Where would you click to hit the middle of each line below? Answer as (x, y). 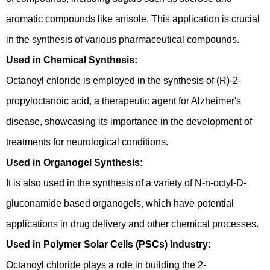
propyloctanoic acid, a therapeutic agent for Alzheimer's (124, 101)
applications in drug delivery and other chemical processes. (132, 224)
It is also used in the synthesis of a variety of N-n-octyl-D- (126, 183)
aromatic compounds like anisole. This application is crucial (133, 19)
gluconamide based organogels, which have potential (120, 203)
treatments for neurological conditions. (87, 142)
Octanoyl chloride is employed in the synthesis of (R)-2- (124, 80)
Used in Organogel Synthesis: (74, 162)
